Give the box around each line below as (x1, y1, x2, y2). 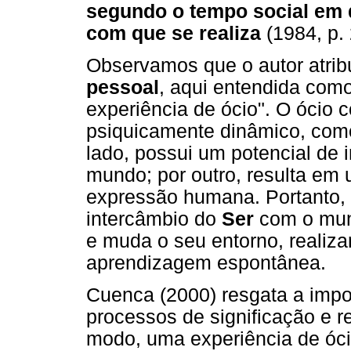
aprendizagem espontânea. (86, 252, 326, 274)
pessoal (86, 77, 159, 99)
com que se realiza (86, 22, 261, 44)
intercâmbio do (86, 208, 222, 230)
